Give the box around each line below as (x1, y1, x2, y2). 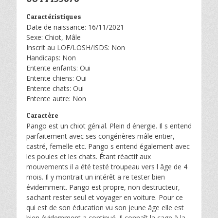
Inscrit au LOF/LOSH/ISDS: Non (26, 43, 125, 52)
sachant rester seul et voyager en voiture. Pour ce (26, 193, 183, 202)
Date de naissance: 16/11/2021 (26, 22, 124, 32)
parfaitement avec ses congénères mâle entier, (26, 131, 175, 141)
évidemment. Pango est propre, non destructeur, (26, 182, 180, 192)
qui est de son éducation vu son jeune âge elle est (26, 203, 184, 212)
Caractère (26, 111, 58, 119)
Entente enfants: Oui (26, 63, 91, 73)
